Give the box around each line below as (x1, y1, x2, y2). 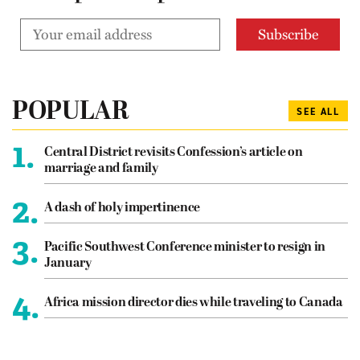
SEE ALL (297, 104, 340, 118)
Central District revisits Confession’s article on (44, 145, 303, 160)
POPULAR (12, 97, 129, 127)
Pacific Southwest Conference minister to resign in (44, 239, 326, 255)
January (44, 256, 92, 271)
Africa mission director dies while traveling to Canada (44, 295, 343, 310)
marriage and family (44, 161, 158, 176)
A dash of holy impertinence (44, 200, 200, 215)
